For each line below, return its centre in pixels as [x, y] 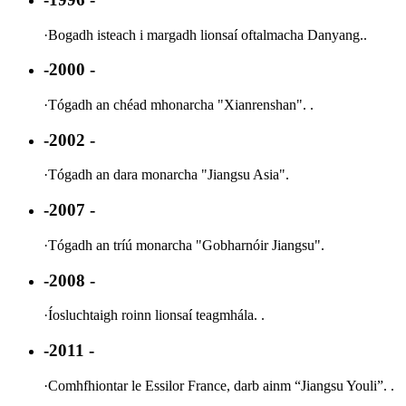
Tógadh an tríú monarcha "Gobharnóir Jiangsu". [186, 245]
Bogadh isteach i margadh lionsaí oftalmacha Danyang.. [208, 34]
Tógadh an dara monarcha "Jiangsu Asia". [169, 175]
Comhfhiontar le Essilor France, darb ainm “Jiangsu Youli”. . [221, 385]
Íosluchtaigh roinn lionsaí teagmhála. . [156, 315]
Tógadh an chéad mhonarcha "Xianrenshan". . [181, 105]
